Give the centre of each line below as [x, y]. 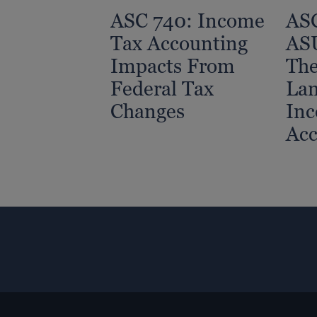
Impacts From [173, 65]
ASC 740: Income [188, 20]
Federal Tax [162, 88]
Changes [148, 111]
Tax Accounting [179, 43]
